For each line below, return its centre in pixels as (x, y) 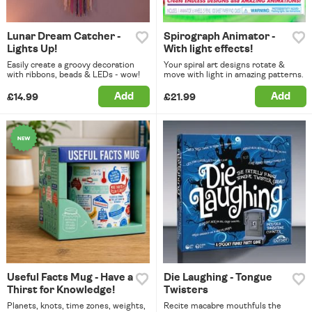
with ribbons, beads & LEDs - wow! (73, 74)
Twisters (186, 290)
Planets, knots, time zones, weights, (76, 306)
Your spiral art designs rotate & (224, 64)
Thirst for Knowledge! (61, 290)
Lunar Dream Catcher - (64, 36)
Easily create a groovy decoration (71, 64)
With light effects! (208, 49)
